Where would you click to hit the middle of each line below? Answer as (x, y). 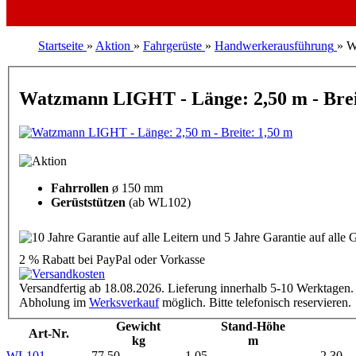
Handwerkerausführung (274, 46)
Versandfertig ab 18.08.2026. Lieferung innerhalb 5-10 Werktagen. (186, 288)
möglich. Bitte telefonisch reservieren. (257, 302)
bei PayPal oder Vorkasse (140, 259)
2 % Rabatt (47, 259)
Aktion (113, 46)
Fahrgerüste (172, 46)
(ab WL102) (160, 202)
